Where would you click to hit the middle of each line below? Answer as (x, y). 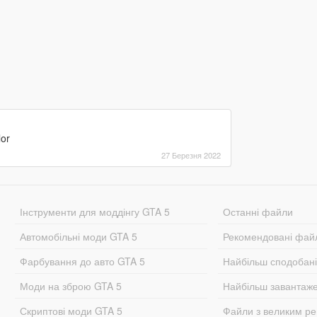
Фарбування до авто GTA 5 (82, 261)
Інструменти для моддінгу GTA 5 (94, 211)
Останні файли (258, 211)
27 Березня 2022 (191, 155)
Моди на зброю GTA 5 (70, 286)
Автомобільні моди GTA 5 (78, 236)
